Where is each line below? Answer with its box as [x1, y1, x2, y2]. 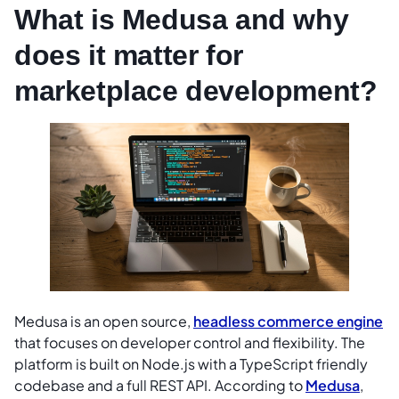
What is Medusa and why [14, 3, 349, 36]
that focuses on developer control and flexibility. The [14, 332, 365, 352]
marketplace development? [14, 74, 378, 107]
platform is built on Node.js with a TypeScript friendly [14, 354, 368, 373]
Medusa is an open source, [14, 311, 193, 330]
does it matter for [14, 38, 243, 71]
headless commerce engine [193, 311, 383, 330]
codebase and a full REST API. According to [14, 375, 305, 395]
